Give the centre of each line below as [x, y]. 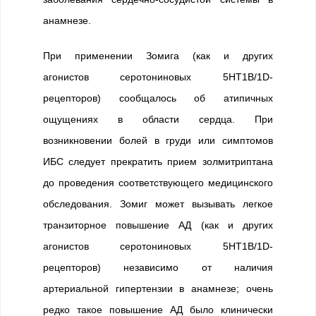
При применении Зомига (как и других [158, 56]
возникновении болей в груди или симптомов [158, 140]
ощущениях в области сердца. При [158, 119]
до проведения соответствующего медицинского [158, 183]
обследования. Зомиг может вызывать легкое [158, 204]
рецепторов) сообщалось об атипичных [158, 98]
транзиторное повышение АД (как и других [158, 225]
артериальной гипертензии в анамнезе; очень [158, 288]
